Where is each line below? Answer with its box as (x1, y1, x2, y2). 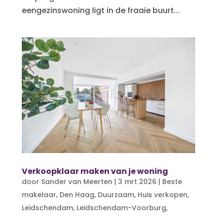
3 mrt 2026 (118, 177, 156, 187)
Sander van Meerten (41, 177, 112, 187)
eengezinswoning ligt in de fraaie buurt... (21, 5, 180, 16)
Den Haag (59, 190, 94, 200)
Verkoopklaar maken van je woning (21, 166, 168, 177)
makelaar (21, 190, 56, 200)
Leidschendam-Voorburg (76, 203, 166, 213)
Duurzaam (97, 190, 134, 200)
